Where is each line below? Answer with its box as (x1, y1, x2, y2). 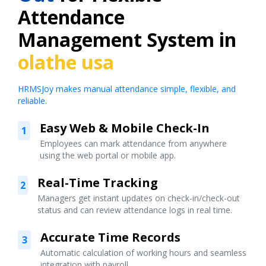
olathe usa (18, 49, 114, 75)
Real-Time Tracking (37, 174, 158, 191)
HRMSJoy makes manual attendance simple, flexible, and (18, 83, 236, 94)
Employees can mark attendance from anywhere (39, 137, 227, 149)
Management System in (18, 26, 236, 52)
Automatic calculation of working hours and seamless (40, 246, 247, 258)
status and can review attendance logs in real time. (37, 204, 232, 216)
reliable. (18, 94, 47, 106)
